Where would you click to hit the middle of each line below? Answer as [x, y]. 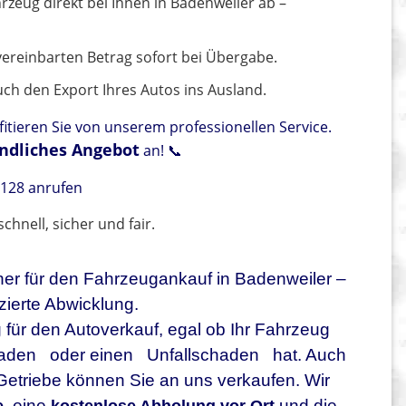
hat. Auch [308, 355]
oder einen [92, 355]
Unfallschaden [203, 355]
